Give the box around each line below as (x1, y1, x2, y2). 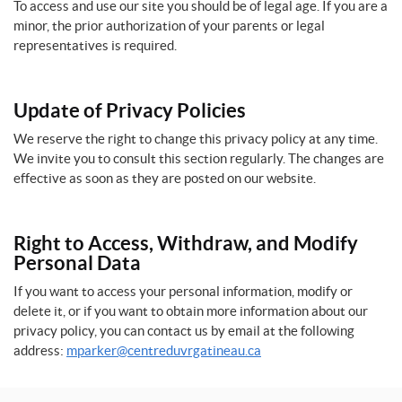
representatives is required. (13, 38, 177, 53)
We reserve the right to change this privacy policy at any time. (13, 131, 378, 146)
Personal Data (13, 251, 141, 274)
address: (13, 343, 66, 358)
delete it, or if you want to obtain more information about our (13, 303, 368, 319)
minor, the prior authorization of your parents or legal (13, 18, 325, 33)
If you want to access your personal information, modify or (13, 284, 353, 299)
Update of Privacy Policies (13, 99, 246, 121)
